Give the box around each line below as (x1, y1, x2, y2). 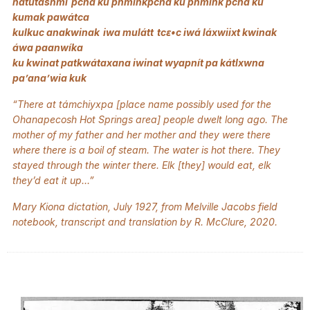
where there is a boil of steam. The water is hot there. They (12, 143, 280, 156)
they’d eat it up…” (12, 174, 97, 186)
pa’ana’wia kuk (12, 71, 89, 84)
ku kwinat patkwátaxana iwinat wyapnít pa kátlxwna (12, 56, 264, 69)
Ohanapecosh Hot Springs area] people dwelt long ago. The (12, 113, 288, 125)
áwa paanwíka (12, 41, 85, 53)
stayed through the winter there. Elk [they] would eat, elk (12, 158, 271, 171)
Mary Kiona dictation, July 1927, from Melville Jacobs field (12, 200, 277, 212)
